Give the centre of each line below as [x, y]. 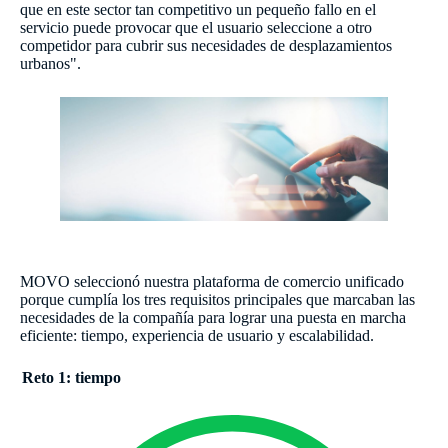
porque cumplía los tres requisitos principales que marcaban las [217, 300]
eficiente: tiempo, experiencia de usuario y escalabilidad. [197, 336]
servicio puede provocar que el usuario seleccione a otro [196, 27]
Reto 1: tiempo [71, 378]
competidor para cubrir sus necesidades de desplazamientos [206, 45]
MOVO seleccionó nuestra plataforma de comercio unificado [212, 282]
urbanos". [50, 63]
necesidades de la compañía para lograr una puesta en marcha [213, 318]
